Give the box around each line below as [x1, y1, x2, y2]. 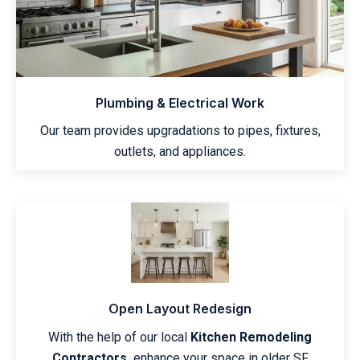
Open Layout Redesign [108, 300, 252, 317]
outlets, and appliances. [114, 144, 246, 160]
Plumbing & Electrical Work [96, 95, 264, 112]
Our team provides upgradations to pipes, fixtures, [39, 123, 321, 139]
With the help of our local [48, 329, 190, 345]
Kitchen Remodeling [190, 329, 312, 345]
